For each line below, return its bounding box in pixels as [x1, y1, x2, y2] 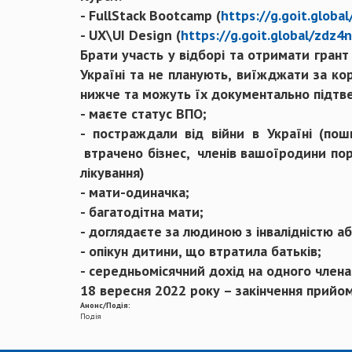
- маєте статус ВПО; [80, 104, 211, 123]
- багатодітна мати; [80, 203, 207, 222]
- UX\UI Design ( [80, 26, 181, 45]
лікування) [80, 163, 148, 182]
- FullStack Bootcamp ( [80, 6, 221, 25]
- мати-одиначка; [80, 183, 193, 202]
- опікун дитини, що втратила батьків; [80, 242, 325, 261]
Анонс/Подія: [80, 300, 133, 311]
